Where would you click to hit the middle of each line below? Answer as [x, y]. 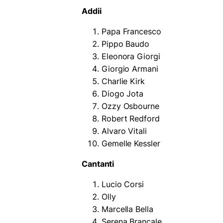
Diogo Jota [122, 93]
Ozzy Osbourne [130, 106]
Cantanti [98, 164]
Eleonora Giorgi [131, 56]
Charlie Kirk [123, 81]
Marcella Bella [127, 209]
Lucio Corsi [123, 184]
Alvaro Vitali [124, 131]
